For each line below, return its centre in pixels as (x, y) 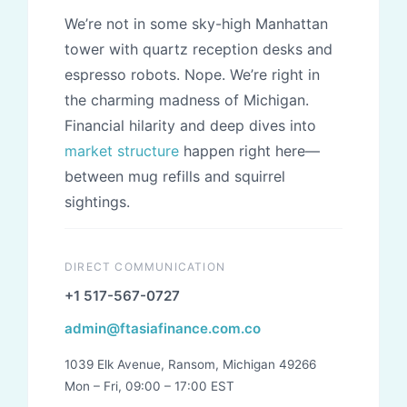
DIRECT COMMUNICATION (145, 267)
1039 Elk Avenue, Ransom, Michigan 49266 (190, 365)
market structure (122, 151)
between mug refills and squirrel (175, 177)
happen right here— (249, 151)
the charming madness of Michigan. (187, 100)
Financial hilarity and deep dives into (190, 126)
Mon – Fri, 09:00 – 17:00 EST (149, 387)
